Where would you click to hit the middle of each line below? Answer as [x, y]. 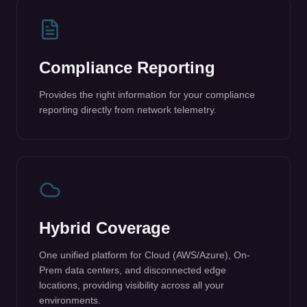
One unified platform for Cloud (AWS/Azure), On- [145, 162]
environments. [70, 208]
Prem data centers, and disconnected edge [133, 177]
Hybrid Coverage [105, 135]
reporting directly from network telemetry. [128, 17]
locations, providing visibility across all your [132, 193]
